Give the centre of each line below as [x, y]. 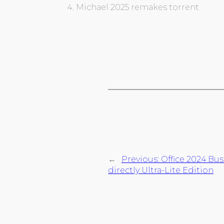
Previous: [141, 159]
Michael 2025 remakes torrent [137, 7]
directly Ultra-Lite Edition [161, 170]
